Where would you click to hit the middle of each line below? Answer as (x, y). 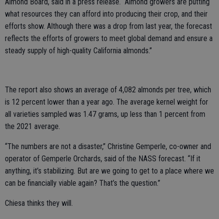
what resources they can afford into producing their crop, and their (106, 14)
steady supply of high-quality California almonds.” (78, 51)
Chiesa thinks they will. (39, 203)
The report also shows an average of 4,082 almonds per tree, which (108, 90)
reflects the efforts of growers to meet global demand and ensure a (109, 38)
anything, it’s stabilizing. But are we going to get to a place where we (109, 171)
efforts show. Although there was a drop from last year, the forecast (109, 26)
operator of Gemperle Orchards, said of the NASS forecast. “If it (103, 159)
